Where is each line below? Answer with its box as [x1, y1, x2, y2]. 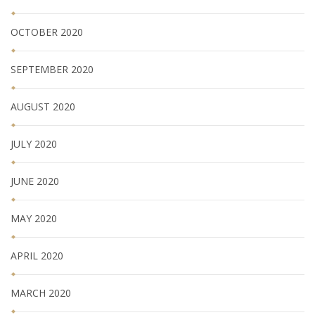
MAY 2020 [11, 211, 57, 225]
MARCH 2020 [11, 285, 71, 300]
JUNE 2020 [11, 174, 59, 188]
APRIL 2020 [11, 248, 63, 262]
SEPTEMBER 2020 [11, 62, 94, 76]
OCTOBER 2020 [11, 25, 83, 39]
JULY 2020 [11, 136, 57, 150]
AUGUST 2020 [11, 99, 75, 113]
